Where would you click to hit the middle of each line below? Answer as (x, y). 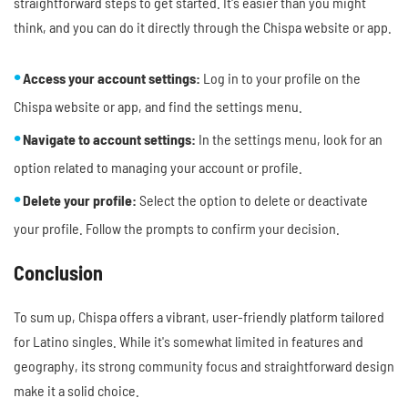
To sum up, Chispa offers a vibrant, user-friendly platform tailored (199, 317)
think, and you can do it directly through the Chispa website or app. (203, 27)
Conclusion (58, 273)
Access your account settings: (112, 78)
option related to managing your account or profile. (158, 168)
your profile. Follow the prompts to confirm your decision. (177, 229)
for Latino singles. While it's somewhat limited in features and (189, 342)
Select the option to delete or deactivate (252, 200)
